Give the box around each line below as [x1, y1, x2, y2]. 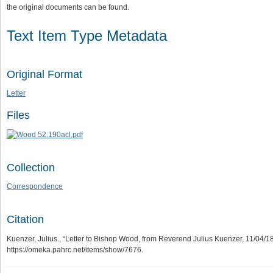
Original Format [7, 68, 82, 80]
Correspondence [7, 182, 63, 191]
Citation [7, 213, 44, 226]
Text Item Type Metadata [7, 27, 167, 44]
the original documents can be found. [7, 3, 129, 12]
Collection [7, 161, 55, 174]
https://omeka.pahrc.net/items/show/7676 [7, 245, 141, 254]
